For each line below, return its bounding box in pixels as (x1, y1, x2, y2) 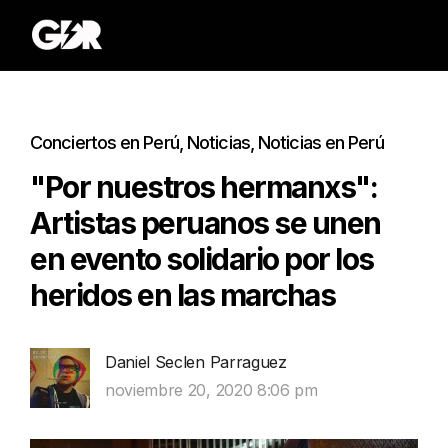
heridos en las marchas (30, 277, 335, 313)
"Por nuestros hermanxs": (30, 169, 377, 205)
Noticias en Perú (258, 132, 384, 153)
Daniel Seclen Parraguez (105, 352, 287, 372)
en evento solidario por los (30, 241, 374, 277)
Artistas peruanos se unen (30, 205, 381, 241)
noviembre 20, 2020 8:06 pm (105, 380, 318, 400)
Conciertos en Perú (30, 132, 179, 153)
